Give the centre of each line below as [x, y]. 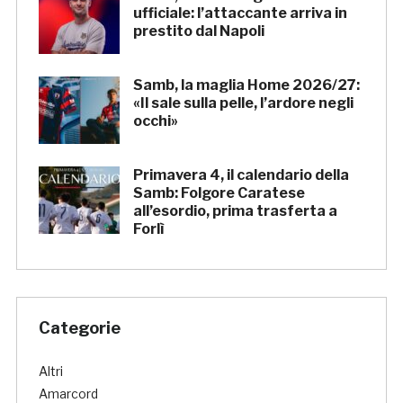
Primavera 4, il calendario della [241, 175]
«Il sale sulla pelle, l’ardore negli [243, 103]
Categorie [79, 328]
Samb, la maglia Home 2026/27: [246, 85]
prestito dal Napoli [198, 31]
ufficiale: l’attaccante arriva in [240, 13]
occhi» [155, 121]
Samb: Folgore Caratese [219, 193]
